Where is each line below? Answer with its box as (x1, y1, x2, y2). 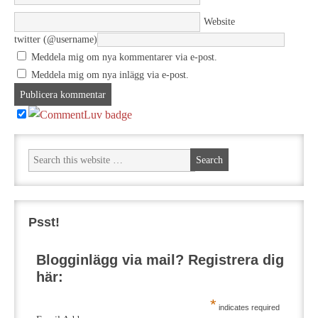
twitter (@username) (14, 34, 97, 45)
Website (204, 16, 235, 27)
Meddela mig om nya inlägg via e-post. (31, 70, 189, 80)
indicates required (216, 303, 280, 312)
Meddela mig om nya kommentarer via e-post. (31, 52, 217, 62)
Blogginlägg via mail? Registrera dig (36, 252, 285, 268)
